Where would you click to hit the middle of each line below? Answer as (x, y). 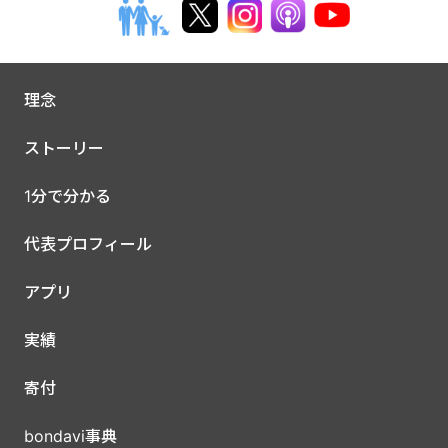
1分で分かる (67, 195)
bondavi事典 (70, 435)
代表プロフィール (88, 243)
